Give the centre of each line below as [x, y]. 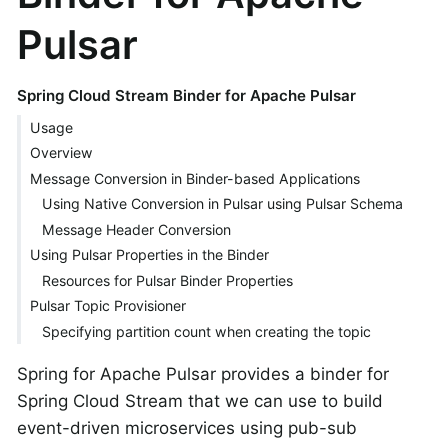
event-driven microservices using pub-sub [187, 428]
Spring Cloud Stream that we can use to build [200, 401]
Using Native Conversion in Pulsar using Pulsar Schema [223, 204]
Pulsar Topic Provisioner [107, 306]
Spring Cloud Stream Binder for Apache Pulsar [186, 95]
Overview [61, 153]
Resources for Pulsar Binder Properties [168, 280]
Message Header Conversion [137, 229]
